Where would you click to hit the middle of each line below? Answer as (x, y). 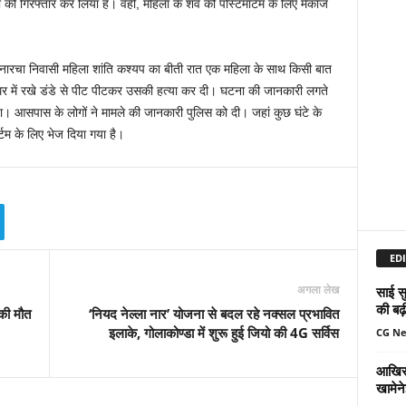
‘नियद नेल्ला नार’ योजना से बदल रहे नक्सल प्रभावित (213, 314)
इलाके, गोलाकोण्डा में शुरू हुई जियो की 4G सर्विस (223, 333)
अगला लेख (318, 290)
